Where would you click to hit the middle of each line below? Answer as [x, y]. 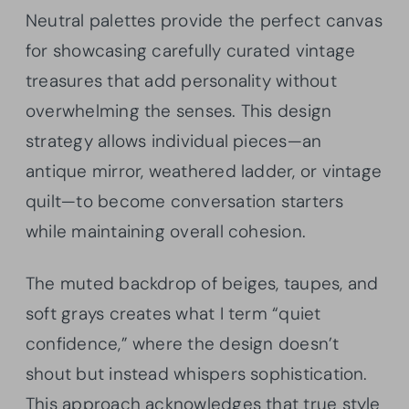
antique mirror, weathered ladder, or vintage [204, 171]
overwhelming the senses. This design [179, 110]
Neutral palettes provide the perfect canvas [204, 20]
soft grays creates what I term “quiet [173, 313]
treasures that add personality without [181, 80]
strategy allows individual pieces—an [174, 141]
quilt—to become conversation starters [185, 201]
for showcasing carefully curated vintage [191, 50]
